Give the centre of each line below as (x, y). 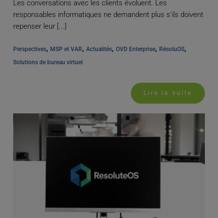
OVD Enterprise (135, 49)
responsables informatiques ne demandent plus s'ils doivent (108, 14)
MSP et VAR (66, 49)
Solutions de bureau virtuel (48, 62)
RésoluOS (172, 49)
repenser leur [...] (40, 26)
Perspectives (29, 49)
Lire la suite (168, 93)
